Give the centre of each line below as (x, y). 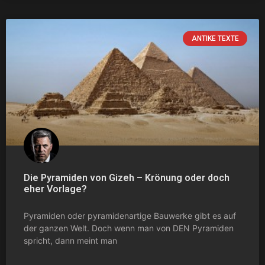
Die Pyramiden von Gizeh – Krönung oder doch (127, 177)
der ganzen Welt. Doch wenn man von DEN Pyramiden (129, 228)
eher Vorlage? (55, 189)
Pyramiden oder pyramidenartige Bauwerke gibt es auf (130, 215)
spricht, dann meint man (70, 240)
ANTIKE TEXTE (215, 38)
